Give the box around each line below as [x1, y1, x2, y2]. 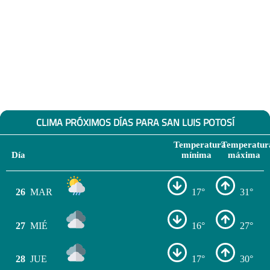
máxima [227, 149, 260, 160]
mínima [181, 149, 212, 160]
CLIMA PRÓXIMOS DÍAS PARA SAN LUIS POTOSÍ [36, 115, 234, 130]
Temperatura [174, 139, 226, 149]
